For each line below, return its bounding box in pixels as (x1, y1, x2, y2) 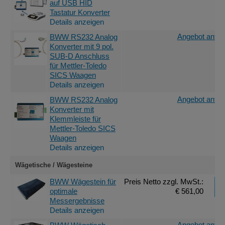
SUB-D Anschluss (50, 52, 109, 60)
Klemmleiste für (50, 115, 101, 123)
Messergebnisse (50, 196, 104, 205)
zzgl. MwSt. (163, 177, 201, 186)
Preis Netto (124, 177, 163, 186)
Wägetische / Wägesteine (15, 161, 92, 169)
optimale (50, 187, 77, 195)
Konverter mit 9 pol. (50, 42, 114, 51)
